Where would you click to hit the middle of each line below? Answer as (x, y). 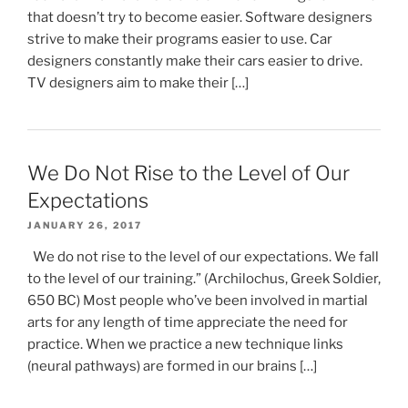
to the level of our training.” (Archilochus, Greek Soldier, (204, 278)
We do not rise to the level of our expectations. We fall (203, 256)
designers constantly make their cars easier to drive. (195, 61)
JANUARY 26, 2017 (85, 224)
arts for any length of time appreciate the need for (188, 322)
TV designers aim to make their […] (138, 82)
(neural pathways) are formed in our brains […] (172, 366)
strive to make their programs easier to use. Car (180, 39)
